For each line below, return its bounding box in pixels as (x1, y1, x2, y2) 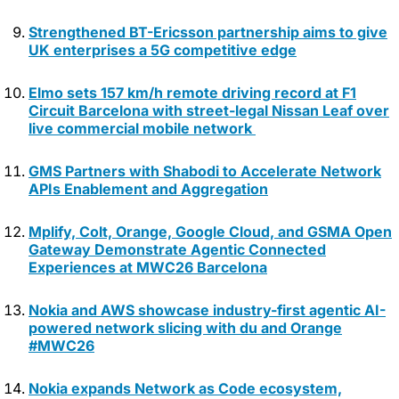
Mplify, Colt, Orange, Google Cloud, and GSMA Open (28, 222, 392, 240)
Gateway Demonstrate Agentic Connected (28, 240, 326, 258)
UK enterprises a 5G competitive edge (28, 40, 297, 59)
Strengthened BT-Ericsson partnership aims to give (28, 22, 387, 41)
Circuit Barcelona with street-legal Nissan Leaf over (28, 101, 389, 119)
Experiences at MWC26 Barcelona (28, 257, 267, 276)
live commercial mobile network (28, 118, 256, 137)
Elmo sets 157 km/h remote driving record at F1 (28, 83, 356, 102)
